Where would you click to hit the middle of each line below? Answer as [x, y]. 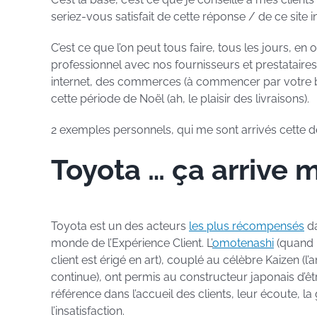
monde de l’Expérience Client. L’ [132, 243]
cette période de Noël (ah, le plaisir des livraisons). [180, 99]
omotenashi [243, 243]
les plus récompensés [247, 226]
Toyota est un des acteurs [120, 226]
